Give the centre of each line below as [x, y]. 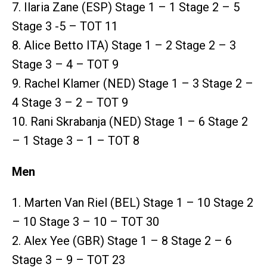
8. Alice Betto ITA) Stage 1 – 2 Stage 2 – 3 [124, 45]
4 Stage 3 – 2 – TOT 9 [70, 102]
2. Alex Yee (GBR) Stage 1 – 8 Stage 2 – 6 [122, 240]
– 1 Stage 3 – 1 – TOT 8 [76, 140]
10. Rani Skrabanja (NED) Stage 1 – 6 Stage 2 [130, 121]
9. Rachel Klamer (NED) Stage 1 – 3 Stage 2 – [133, 83]
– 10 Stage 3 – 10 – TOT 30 [86, 221]
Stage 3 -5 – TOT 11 [65, 26]
